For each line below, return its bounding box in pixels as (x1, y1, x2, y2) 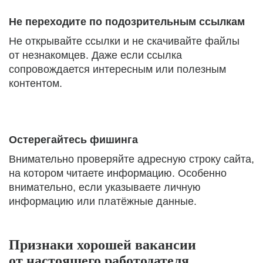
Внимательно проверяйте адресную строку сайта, (9, 153, 254, 165)
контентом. (9, 77, 62, 89)
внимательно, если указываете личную (9, 181, 201, 193)
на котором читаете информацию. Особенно (9, 167, 227, 179)
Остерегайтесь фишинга (9, 134, 138, 146)
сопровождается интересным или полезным (9, 63, 226, 75)
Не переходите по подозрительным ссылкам (9, 16, 245, 28)
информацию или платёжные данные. (9, 195, 197, 207)
